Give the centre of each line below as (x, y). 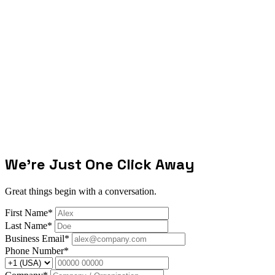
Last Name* (29, 225)
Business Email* (37, 238)
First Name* (29, 212)
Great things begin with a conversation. (81, 191)
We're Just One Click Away (100, 164)
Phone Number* (37, 250)
